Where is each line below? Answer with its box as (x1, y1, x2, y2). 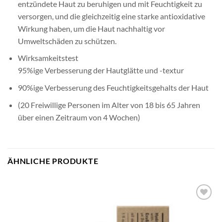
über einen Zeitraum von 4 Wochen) (17, 112, 140, 122)
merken (190, 210, 210, 217)
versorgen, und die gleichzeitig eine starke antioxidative (17, 11, 205, 21)
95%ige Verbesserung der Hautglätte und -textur (17, 65, 184, 75)
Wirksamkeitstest (17, 53, 78, 63)
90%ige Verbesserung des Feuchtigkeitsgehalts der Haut (17, 82, 209, 92)
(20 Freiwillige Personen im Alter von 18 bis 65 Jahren (17, 100, 200, 110)
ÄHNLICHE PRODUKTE (7, 156, 99, 166)
